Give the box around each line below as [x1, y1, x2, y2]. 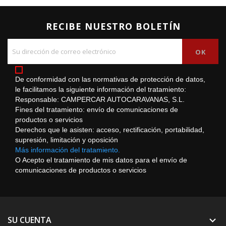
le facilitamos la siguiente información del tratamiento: [15, 85, 186, 93]
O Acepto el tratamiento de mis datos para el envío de [15, 156, 187, 164]
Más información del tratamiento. [15, 146, 120, 154]
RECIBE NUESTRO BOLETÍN [45, 20, 181, 32]
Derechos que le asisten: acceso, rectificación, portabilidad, [15, 126, 204, 134]
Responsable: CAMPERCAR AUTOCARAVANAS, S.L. [15, 95, 185, 103]
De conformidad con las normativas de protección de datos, [15, 75, 205, 83]
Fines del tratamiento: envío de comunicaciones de [15, 105, 178, 114]
